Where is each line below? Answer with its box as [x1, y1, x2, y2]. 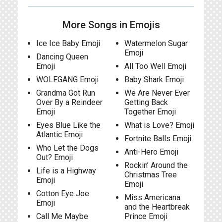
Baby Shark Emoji [124, 75, 184, 84]
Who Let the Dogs [36, 143, 99, 153]
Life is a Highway [36, 166, 96, 175]
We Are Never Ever [124, 88, 190, 98]
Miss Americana [124, 193, 180, 202]
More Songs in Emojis [62, 19, 160, 31]
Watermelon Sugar [124, 39, 188, 48]
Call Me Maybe [36, 212, 88, 221]
